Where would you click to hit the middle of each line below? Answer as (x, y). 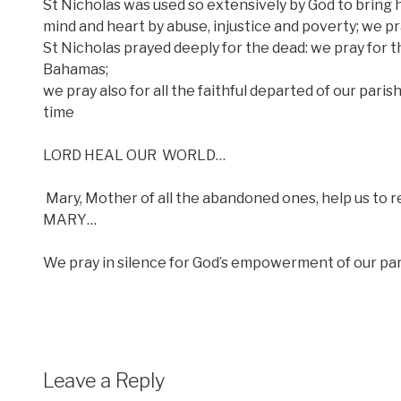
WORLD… (194, 155)
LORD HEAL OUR (100, 155)
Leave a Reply (104, 380)
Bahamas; (76, 69)
